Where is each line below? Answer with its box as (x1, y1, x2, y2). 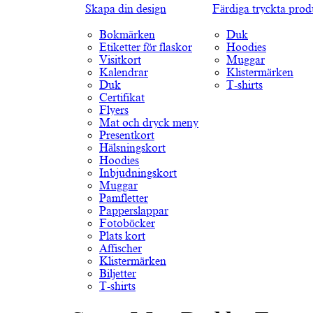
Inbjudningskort (99, 167, 177, 180)
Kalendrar (99, 66, 148, 79)
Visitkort (99, 54, 141, 66)
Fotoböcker (99, 217, 155, 230)
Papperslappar (99, 205, 168, 217)
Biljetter (99, 268, 136, 280)
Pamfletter (99, 192, 148, 205)
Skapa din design (85, 3, 166, 15)
